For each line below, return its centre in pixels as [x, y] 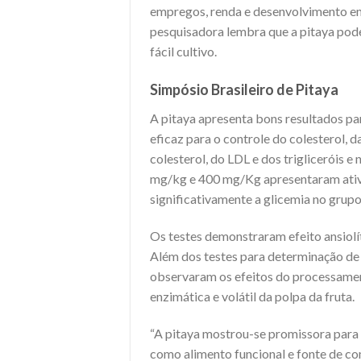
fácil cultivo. [183, 52]
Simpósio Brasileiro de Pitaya [244, 90]
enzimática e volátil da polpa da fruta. [253, 297]
